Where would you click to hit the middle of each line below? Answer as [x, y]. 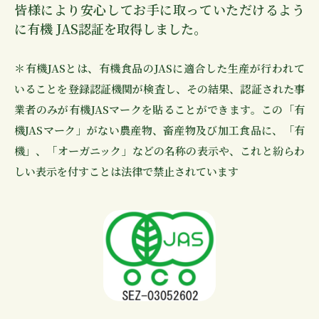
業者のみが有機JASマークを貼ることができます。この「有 [159, 109]
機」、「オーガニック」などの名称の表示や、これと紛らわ [159, 150]
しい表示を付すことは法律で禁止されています [126, 171]
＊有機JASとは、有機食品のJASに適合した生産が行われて [159, 68]
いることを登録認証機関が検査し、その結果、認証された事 [159, 88]
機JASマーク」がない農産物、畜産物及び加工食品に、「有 [159, 130]
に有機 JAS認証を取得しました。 [110, 28]
